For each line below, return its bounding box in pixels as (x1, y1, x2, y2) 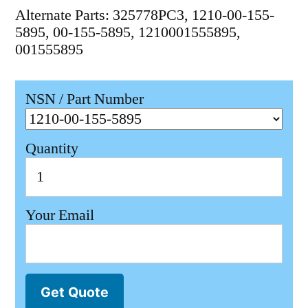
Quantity (25, 139, 78, 159)
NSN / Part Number (25, 89, 144, 109)
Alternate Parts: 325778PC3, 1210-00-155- (15, 5, 274, 25)
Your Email (25, 205, 94, 225)
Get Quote (41, 284, 109, 301)
